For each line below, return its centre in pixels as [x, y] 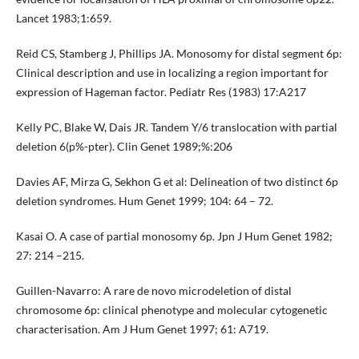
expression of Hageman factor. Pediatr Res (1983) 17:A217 [161, 92]
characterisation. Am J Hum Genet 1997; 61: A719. [142, 329]
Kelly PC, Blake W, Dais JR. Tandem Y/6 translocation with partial [176, 127]
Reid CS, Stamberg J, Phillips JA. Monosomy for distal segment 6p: [179, 54]
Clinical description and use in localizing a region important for [172, 73]
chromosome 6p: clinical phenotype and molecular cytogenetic [171, 310]
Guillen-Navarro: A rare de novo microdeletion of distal [153, 291]
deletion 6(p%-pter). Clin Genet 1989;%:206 [124, 147]
